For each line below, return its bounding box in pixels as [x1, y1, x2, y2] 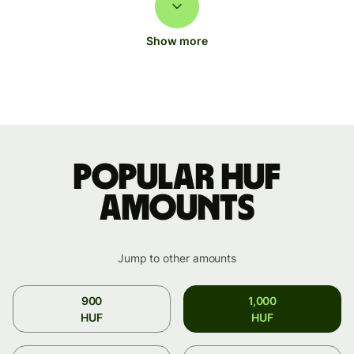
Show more [146, 33, 208, 47]
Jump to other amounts [117, 250, 237, 265]
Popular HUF [73, 159, 281, 196]
